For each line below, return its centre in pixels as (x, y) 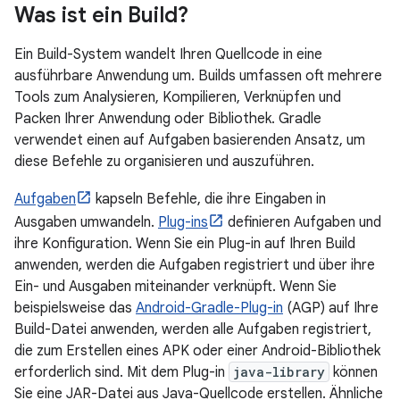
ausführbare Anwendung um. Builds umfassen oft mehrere (198, 76)
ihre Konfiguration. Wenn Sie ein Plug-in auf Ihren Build (185, 244)
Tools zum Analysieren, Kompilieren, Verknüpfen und (178, 97)
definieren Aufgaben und (303, 222)
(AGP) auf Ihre (331, 308)
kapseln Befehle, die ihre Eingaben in (209, 199)
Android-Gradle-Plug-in (209, 308)
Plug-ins (183, 222)
